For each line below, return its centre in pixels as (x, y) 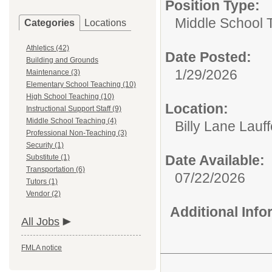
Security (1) (45, 145)
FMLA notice (42, 248)
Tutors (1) (42, 182)
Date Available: (215, 160)
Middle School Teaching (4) (71, 121)
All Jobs (40, 222)
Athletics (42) (48, 48)
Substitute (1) (48, 157)
